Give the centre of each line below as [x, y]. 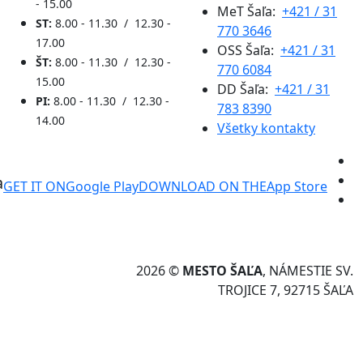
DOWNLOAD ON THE [203, 186]
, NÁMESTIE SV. [308, 270]
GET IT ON [34, 186]
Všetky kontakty [266, 128]
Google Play [102, 186]
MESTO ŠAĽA [222, 270]
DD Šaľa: [246, 89]
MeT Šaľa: [250, 11]
